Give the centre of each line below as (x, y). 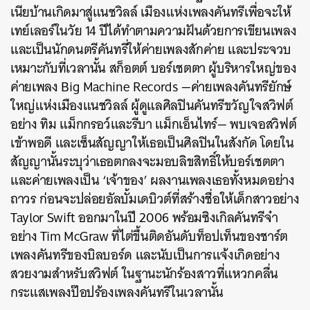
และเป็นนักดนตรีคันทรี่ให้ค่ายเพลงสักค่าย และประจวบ (151, 49)
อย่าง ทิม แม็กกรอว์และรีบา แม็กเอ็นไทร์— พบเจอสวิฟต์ (154, 124)
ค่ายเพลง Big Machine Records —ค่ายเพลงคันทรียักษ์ (151, 87)
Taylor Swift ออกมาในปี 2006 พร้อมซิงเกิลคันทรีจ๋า (144, 218)
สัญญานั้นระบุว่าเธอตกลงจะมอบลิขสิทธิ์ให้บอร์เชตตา (147, 162)
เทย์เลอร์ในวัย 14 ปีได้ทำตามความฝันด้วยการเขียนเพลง (154, 31)
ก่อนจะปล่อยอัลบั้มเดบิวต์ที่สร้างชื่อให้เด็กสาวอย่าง (168, 199)
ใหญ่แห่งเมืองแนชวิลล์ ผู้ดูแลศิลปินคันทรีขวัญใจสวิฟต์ (152, 106)
